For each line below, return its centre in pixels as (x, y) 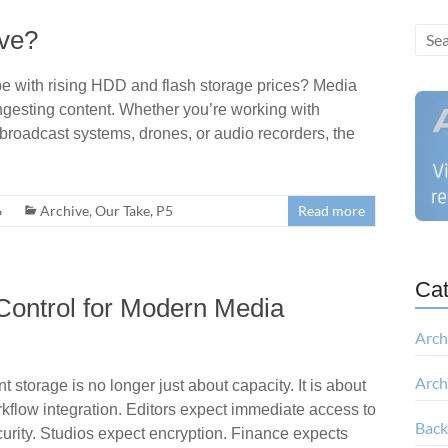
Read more (332, 210)
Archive (64, 210)
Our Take (122, 210)
